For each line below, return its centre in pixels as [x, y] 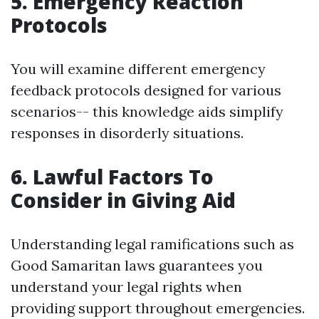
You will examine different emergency [138, 69]
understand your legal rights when [126, 287]
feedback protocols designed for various [146, 90]
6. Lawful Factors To [112, 177]
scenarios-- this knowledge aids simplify [147, 112]
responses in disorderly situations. [127, 133]
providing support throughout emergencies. [158, 308]
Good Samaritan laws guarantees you [137, 266]
